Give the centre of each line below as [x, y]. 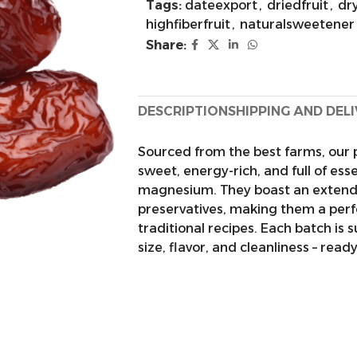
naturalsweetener [297, 24]
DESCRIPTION [183, 111]
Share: [166, 45]
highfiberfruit [188, 24]
